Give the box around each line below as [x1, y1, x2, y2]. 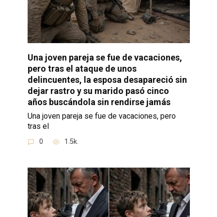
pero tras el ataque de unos [27, 63, 137, 74]
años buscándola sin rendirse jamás [27, 96, 170, 107]
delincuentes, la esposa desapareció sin [27, 74, 187, 85]
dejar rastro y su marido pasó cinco [27, 85, 169, 96]
